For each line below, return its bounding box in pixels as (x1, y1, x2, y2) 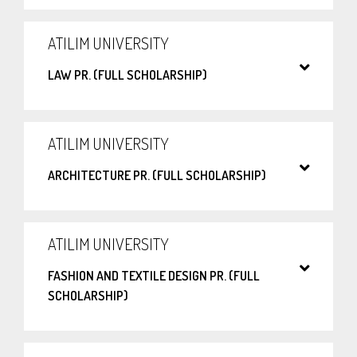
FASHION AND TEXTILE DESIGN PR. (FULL (48, 268, 260, 284)
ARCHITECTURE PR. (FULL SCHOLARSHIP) (48, 167, 266, 184)
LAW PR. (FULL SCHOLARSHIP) (48, 67, 207, 84)
